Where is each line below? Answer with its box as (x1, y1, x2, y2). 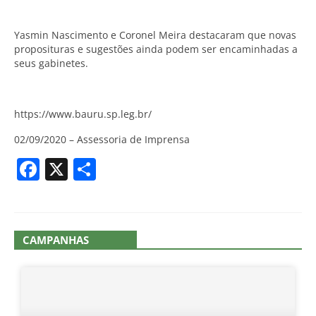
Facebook (39, 154, 140, 184)
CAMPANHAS (23, 233, 89, 247)
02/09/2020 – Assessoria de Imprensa (14, 133, 190, 146)
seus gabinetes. (14, 56, 88, 70)
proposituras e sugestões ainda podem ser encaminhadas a (14, 42, 298, 56)
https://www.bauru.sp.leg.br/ (14, 107, 154, 121)
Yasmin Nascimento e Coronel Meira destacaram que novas (14, 28, 296, 42)
